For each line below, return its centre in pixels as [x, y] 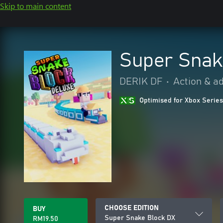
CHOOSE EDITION [132, 208]
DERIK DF [141, 82]
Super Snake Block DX [140, 218]
